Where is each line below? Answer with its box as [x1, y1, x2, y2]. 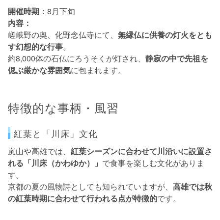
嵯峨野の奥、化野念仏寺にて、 [8, 29, 118, 41]
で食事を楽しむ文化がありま [102, 157, 204, 168]
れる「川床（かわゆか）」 [8, 157, 102, 168]
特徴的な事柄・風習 [8, 99, 119, 116]
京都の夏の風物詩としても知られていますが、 [8, 180, 173, 192]
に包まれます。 [71, 64, 126, 76]
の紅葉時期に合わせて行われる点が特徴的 [8, 192, 157, 204]
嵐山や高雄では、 [8, 145, 71, 157]
